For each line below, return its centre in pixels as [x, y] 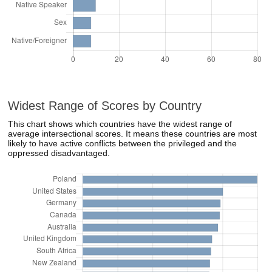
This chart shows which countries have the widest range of [120, 124]
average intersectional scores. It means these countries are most [133, 134]
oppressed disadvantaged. [59, 153]
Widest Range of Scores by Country [105, 106]
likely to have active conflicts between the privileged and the [123, 143]
